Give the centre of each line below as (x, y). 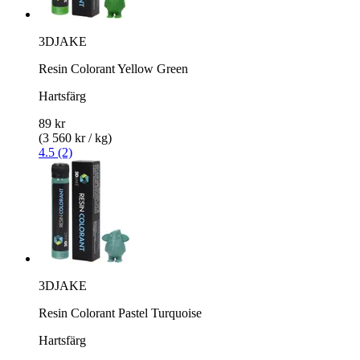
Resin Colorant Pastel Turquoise (120, 313)
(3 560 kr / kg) (75, 137)
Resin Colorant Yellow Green (113, 68)
